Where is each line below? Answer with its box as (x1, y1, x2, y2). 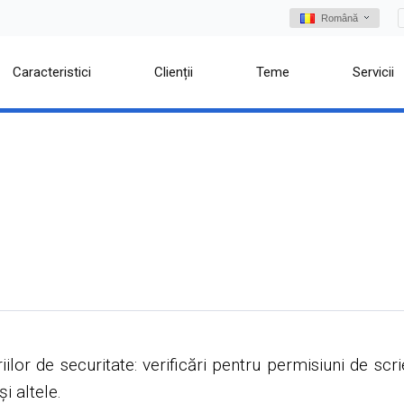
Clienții (154, 64, 194, 80)
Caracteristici (13, 64, 91, 80)
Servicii (353, 64, 395, 80)
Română (321, 13, 358, 23)
